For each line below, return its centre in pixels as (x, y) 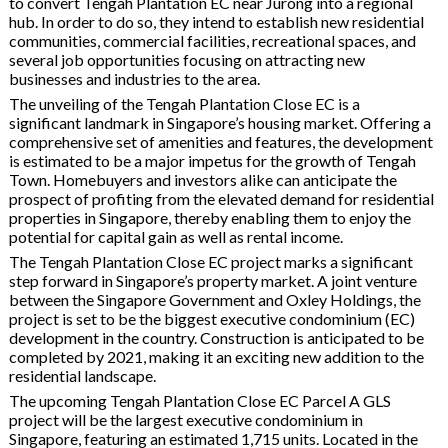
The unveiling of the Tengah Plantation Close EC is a (184, 103)
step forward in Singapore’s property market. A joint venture (212, 280)
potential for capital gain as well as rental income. (175, 236)
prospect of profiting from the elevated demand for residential (221, 198)
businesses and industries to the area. (134, 78)
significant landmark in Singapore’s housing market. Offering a (219, 122)
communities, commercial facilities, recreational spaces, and (212, 40)
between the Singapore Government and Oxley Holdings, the (214, 299)
